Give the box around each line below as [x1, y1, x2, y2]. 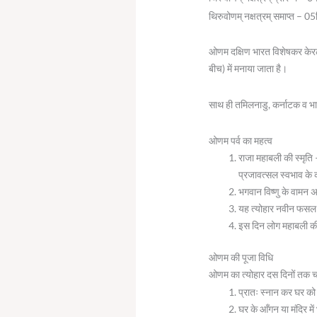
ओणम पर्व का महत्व [209, 134, 273, 147]
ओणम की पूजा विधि [209, 251, 274, 264]
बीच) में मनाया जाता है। [209, 62, 288, 75]
